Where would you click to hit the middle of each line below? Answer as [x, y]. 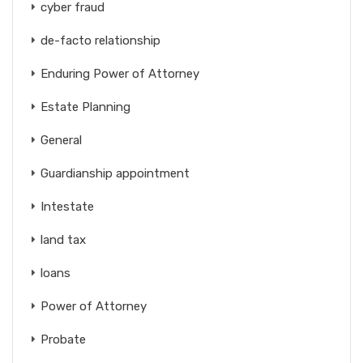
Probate [63, 339]
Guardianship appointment [115, 173]
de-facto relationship [100, 40]
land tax [63, 239]
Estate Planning [85, 107]
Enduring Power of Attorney [120, 73]
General [61, 140]
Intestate [67, 206]
